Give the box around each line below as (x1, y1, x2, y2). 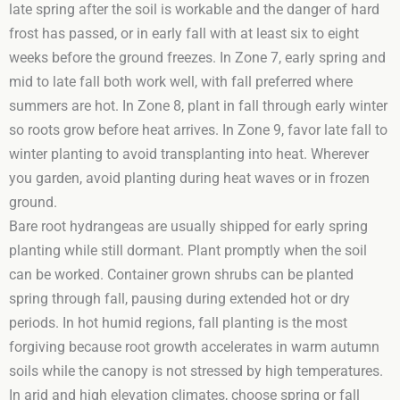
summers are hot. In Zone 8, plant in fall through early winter (9, 97, 387, 114)
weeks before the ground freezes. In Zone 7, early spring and (9, 49, 386, 66)
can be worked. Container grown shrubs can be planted (9, 266, 354, 283)
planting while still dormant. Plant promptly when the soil (9, 242, 367, 259)
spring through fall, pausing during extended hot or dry (9, 290, 350, 307)
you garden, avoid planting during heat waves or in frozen (9, 170, 370, 187)
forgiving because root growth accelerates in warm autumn (9, 338, 379, 355)
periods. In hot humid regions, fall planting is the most (9, 314, 347, 331)
